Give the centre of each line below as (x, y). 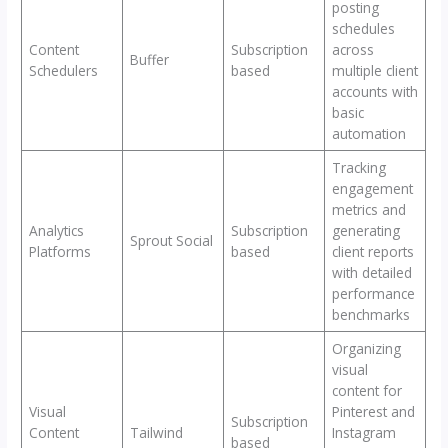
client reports (372, 251)
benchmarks (370, 314)
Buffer (149, 59)
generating (365, 230)
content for (366, 390)
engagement (372, 188)
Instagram (363, 432)
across (352, 49)
